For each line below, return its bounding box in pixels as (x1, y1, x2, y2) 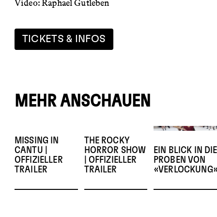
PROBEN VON (154, 155, 206, 165)
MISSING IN (15, 136, 59, 146)
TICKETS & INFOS (22, 34, 106, 45)
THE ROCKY (84, 136, 129, 146)
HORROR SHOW (84, 145, 146, 155)
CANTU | (15, 145, 48, 155)
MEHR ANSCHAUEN (15, 93, 151, 110)
